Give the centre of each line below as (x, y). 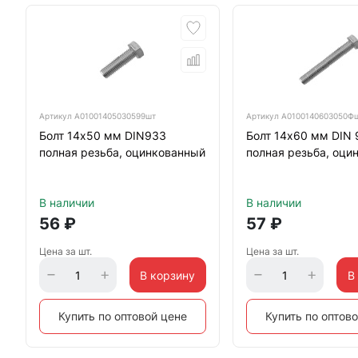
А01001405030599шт (115, 116)
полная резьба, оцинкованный (122, 152)
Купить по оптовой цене (123, 316)
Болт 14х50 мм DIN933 (103, 135)
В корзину (168, 275)
